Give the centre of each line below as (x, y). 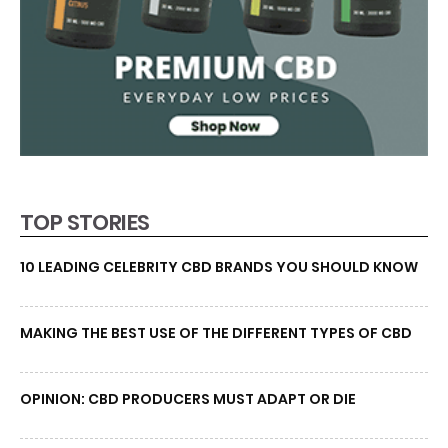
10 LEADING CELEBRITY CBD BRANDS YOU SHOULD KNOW (219, 267)
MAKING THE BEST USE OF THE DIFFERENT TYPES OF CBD (216, 333)
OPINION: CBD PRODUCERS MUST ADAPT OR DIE (188, 399)
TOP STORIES (85, 223)
